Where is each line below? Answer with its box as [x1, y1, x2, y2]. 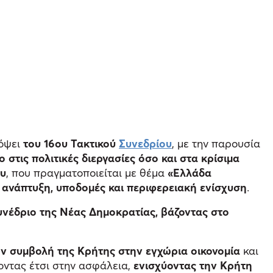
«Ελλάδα [168, 166, 211, 179]
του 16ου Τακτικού [23, 136, 119, 150]
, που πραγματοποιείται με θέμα [6, 166, 168, 179]
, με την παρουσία [172, 136, 260, 150]
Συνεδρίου [119, 136, 172, 150]
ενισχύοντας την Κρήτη [133, 258, 252, 272]
